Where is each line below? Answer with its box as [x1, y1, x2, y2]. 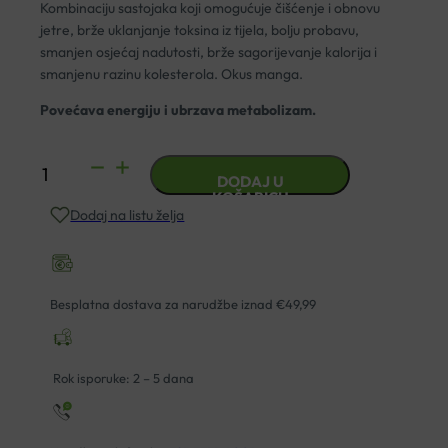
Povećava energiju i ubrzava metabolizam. [40, 101, 317, 120]
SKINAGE [39, 184, 99, 203]
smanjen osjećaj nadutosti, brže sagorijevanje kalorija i [40, 43, 378, 62]
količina [39, 288, 87, 307]
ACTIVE [39, 210, 90, 229]
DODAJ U [216, 172, 284, 192]
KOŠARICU [211, 188, 289, 208]
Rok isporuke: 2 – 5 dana [50, 370, 195, 387]
